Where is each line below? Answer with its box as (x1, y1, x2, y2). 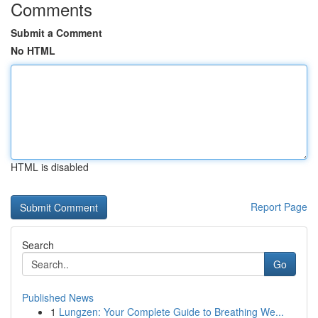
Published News (22, 290, 94, 305)
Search (22, 238, 54, 252)
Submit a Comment (11, 26, 102, 40)
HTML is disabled (11, 160, 89, 174)
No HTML (11, 43, 55, 57)
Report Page (251, 199, 307, 214)
